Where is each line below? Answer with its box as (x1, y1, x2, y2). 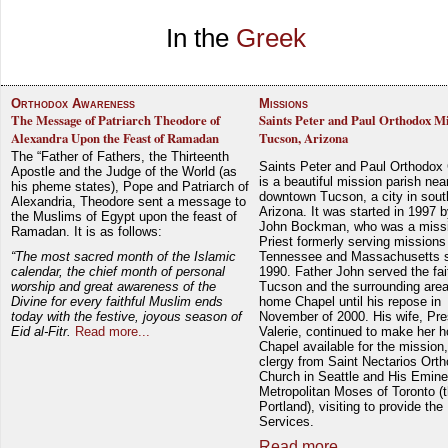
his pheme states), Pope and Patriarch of (11, 179, 249, 194)
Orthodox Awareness (11, 96, 135, 111)
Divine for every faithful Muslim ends (11, 293, 223, 309)
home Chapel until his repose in (259, 293, 442, 309)
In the (166, 23, 236, 54)
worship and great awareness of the (11, 278, 216, 294)
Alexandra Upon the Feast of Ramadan (11, 129, 219, 147)
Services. (259, 413, 315, 429)
